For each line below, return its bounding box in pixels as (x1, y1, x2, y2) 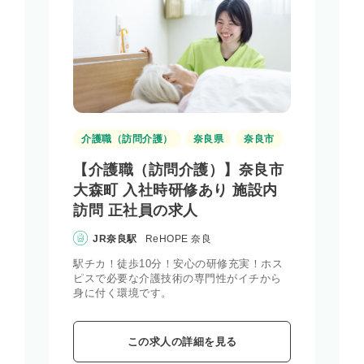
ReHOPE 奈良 (145, 232, 211, 245)
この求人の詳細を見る (127, 335, 237, 348)
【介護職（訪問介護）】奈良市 (73, 161, 284, 178)
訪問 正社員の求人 (73, 201, 198, 219)
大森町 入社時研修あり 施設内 (73, 181, 278, 198)
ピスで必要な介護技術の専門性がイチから (73, 271, 282, 284)
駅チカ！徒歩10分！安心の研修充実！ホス (73, 257, 283, 270)
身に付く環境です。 (73, 286, 172, 299)
